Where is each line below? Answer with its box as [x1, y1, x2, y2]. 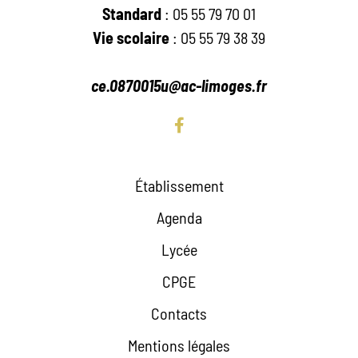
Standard [102, 4, 161, 24]
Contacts [151, 304, 207, 324]
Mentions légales [128, 336, 230, 356]
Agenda [156, 208, 202, 228]
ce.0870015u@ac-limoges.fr [91, 76, 267, 96]
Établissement [134, 176, 224, 196]
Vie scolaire [93, 28, 169, 48]
